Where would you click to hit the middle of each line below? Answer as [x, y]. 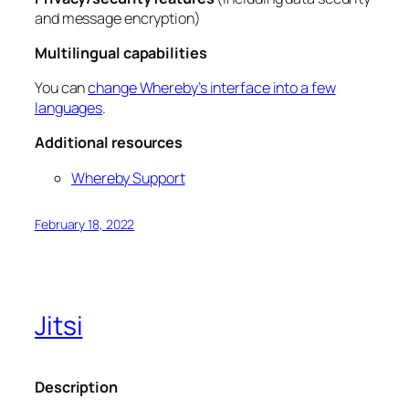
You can [62, 88]
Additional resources [109, 143]
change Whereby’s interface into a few [212, 88]
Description [76, 387]
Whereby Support [128, 178]
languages [69, 108]
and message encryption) [118, 18]
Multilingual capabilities [121, 52]
